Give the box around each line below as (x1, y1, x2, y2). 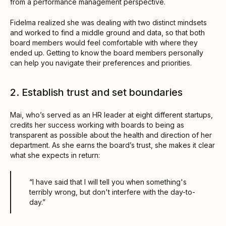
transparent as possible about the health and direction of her (10, 130, 212, 139)
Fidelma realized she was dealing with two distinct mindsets (10, 18, 207, 27)
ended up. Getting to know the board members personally (10, 48, 203, 57)
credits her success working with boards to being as (10, 120, 184, 129)
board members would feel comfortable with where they (10, 38, 198, 47)
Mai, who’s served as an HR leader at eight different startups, (10, 110, 213, 119)
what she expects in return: (10, 150, 100, 159)
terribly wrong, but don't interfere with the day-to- (29, 187, 195, 196)
